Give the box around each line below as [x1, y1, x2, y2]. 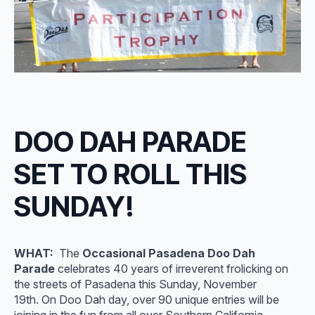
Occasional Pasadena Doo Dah [82, 246, 255, 260]
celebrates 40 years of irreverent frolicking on [55, 262, 288, 276]
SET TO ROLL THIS [14, 157, 247, 191]
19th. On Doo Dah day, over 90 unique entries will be [14, 292, 279, 307]
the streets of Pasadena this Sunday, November [14, 277, 257, 291]
